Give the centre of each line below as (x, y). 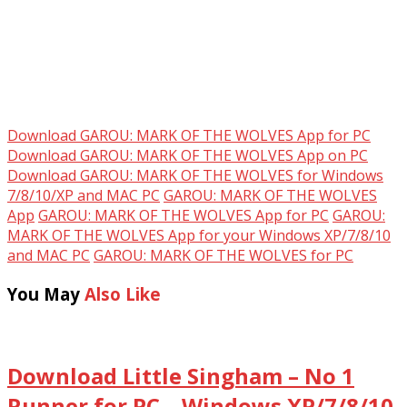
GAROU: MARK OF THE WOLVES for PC (223, 256)
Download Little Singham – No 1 (181, 375)
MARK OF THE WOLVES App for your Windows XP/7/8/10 (199, 236)
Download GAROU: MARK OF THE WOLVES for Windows (195, 176)
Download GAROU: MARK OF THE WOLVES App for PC (189, 136)
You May (46, 294)
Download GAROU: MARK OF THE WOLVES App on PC (188, 156)
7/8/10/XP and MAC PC (84, 196)
